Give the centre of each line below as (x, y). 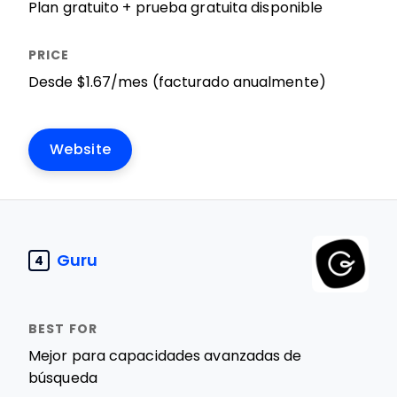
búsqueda (63, 378)
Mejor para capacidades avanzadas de (165, 356)
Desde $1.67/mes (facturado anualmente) (177, 82)
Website (81, 149)
